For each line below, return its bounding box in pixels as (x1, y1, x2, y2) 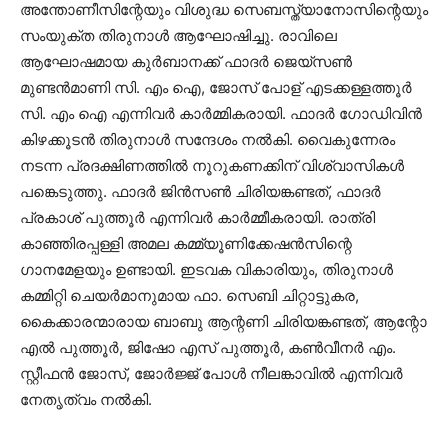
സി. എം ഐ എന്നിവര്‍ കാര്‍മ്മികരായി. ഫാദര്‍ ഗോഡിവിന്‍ (20, 104, 422, 123)
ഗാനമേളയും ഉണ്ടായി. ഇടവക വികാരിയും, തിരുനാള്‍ (20, 260, 393, 279)
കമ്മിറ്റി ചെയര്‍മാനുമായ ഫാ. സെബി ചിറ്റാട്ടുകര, (20, 286, 359, 305)
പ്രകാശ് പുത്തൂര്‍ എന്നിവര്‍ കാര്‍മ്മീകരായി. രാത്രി (20, 208, 375, 227)
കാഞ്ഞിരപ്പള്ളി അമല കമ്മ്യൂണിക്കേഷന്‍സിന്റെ (20, 234, 352, 253)
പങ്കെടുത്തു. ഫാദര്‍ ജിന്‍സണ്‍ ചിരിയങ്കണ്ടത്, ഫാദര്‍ (20, 182, 381, 201)
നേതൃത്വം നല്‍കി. (20, 390, 152, 409)
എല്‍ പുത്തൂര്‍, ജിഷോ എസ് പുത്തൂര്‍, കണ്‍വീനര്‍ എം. (20, 338, 396, 357)
